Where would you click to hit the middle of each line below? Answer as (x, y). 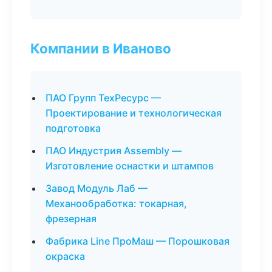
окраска (65, 256)
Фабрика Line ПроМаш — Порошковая (138, 241)
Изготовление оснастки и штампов (130, 166)
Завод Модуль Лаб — (97, 188)
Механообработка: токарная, (116, 203)
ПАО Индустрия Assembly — (114, 151)
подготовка (73, 128)
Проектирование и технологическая (134, 113)
